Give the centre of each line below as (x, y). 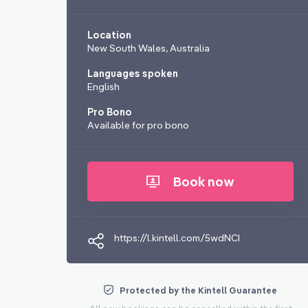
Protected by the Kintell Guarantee (199, 290)
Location (109, 35)
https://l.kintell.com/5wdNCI (177, 238)
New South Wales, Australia (148, 48)
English (103, 87)
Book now (204, 182)
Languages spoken (133, 74)
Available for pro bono (138, 125)
